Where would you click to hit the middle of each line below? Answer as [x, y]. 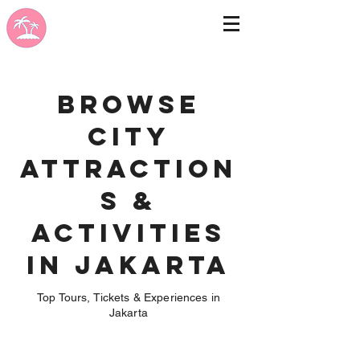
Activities [129, 233]
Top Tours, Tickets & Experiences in [129, 297]
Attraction [129, 169]
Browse [129, 104]
